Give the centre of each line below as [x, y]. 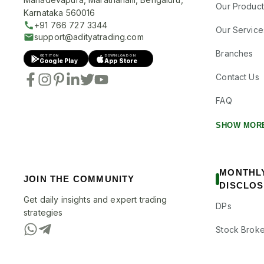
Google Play [59, 61]
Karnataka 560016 [60, 13]
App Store [121, 61]
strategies [43, 213]
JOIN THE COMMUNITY [79, 179]
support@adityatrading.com [89, 37]
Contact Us [237, 77]
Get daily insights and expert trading [95, 200]
